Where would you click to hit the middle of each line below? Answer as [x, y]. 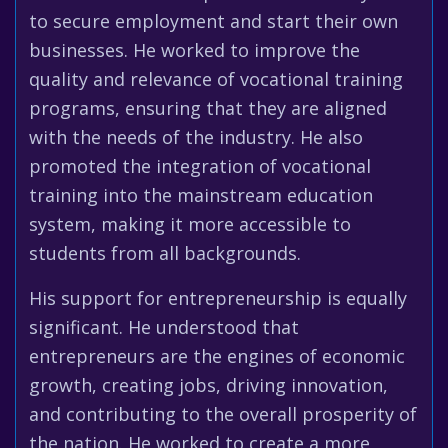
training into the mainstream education [201, 195]
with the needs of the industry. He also [196, 137]
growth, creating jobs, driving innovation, [208, 385]
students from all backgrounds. [165, 253]
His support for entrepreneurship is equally [218, 298]
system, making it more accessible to [190, 224]
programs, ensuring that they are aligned [208, 108]
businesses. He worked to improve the [194, 50]
